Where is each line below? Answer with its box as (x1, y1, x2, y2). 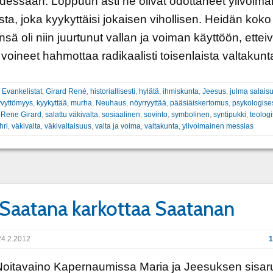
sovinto (143, 110, 168, 119)
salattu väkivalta (44, 110, 98, 119)
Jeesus (202, 87, 226, 96)
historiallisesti (90, 87, 135, 96)
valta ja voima (94, 122, 141, 130)
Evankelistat (1, 87, 42, 96)
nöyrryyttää (129, 99, 166, 107)
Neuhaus (95, 99, 126, 107)
